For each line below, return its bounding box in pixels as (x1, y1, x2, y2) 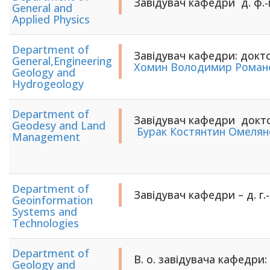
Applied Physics (12, 12, 90, 27)
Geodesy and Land (12, 118, 105, 133)
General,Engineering (12, 54, 112, 68)
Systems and (12, 204, 77, 219)
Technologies (12, 216, 79, 230)
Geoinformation (12, 193, 93, 207)
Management (12, 130, 80, 144)
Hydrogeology (12, 77, 84, 91)
